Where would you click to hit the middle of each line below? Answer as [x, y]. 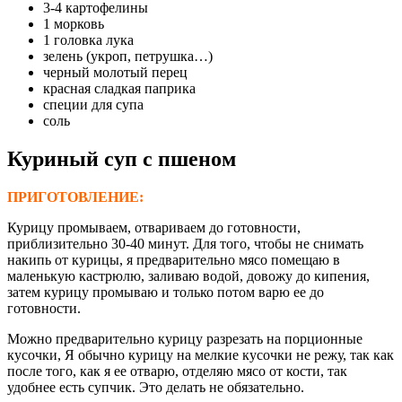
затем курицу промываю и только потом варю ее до [166, 292]
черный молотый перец [115, 72]
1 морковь [74, 23]
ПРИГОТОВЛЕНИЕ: [75, 197]
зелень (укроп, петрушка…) [128, 56]
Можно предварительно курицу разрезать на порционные [185, 338]
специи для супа [93, 104]
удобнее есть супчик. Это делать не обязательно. [156, 387]
